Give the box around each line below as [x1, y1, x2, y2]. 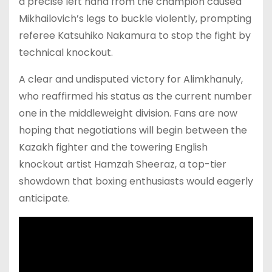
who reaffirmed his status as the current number [19, 89, 252, 103]
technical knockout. [19, 45, 113, 59]
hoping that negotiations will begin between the [19, 123, 247, 137]
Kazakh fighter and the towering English [19, 140, 208, 154]
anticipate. [19, 191, 70, 205]
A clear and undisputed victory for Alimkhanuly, [19, 72, 243, 86]
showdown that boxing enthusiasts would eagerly [19, 174, 253, 188]
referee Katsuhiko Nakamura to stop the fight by [19, 28, 251, 42]
